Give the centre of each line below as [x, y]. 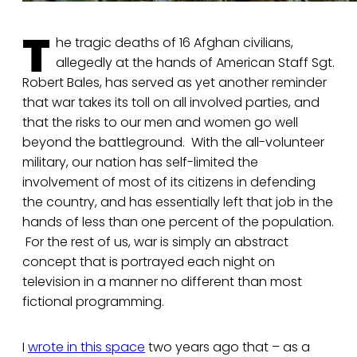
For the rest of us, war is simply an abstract [155, 242]
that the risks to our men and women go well [160, 123]
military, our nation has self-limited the [140, 163]
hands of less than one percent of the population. [178, 222]
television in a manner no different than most [162, 282]
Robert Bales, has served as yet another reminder [175, 83]
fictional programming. [93, 302]
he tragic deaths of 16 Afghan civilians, [175, 43]
